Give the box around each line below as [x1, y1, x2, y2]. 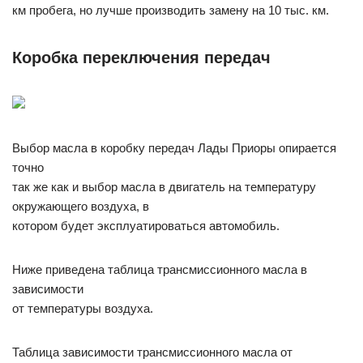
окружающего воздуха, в [12, 199, 149, 213]
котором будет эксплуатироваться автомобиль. [12, 218, 280, 233]
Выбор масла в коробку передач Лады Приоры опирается [12, 140, 336, 155]
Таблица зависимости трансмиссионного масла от [12, 344, 293, 359]
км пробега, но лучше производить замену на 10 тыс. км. [12, 2, 329, 17]
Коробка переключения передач [12, 48, 271, 66]
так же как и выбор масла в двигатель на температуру [12, 179, 316, 194]
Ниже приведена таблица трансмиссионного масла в [12, 262, 307, 276]
